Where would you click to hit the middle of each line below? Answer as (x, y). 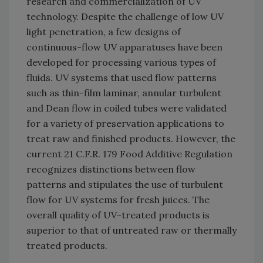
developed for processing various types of (121, 63)
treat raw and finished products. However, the (131, 139)
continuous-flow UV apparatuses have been (124, 47)
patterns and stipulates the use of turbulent (125, 185)
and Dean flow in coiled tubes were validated (127, 108)
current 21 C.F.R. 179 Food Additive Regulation (129, 154)
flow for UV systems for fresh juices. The (118, 200)
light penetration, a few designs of (104, 32)
